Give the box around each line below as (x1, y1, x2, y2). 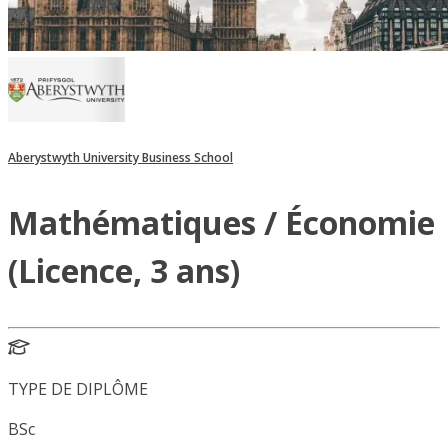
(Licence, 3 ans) (8, 249, 240, 293)
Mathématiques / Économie (8, 201, 435, 245)
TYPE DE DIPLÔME (8, 378, 148, 401)
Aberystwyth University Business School (8, 149, 233, 167)
